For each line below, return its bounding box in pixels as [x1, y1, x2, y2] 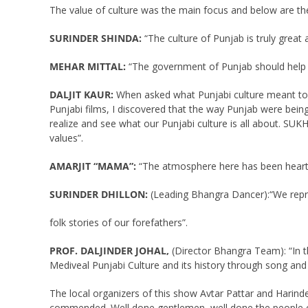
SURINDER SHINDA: [49, 32, 142, 45]
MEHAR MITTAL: [49, 60, 126, 74]
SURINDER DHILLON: [49, 188, 148, 201]
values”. [49, 131, 83, 145]
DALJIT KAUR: [49, 88, 113, 102]
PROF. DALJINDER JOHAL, [49, 244, 169, 258]
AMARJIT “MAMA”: [49, 159, 136, 173]
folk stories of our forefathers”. [49, 216, 188, 230]
